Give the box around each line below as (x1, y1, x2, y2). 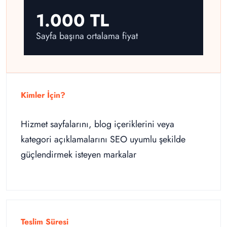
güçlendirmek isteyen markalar (21, 148, 136, 162)
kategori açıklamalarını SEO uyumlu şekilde (21, 133, 185, 146)
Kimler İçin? (21, 89, 65, 101)
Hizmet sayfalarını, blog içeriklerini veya (21, 118, 174, 131)
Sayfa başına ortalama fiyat (36, 29, 138, 43)
